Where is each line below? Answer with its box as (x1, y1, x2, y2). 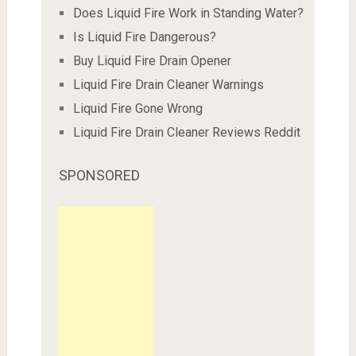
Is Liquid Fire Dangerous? (72, 29, 216, 45)
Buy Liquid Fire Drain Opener (72, 53, 231, 69)
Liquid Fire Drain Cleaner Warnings (72, 77, 264, 93)
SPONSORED (58, 167, 140, 184)
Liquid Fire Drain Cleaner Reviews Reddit (72, 125, 300, 141)
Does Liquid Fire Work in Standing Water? (72, 6, 304, 21)
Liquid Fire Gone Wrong (72, 101, 203, 117)
